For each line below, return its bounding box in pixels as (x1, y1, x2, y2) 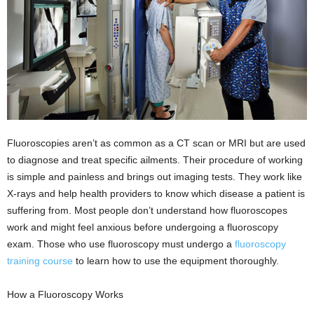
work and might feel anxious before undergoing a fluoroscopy (7, 221, 278, 233)
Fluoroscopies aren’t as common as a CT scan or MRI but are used (7, 137, 306, 149)
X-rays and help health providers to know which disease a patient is (7, 188, 305, 200)
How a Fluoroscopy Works (7, 289, 123, 301)
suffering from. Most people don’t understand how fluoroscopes (7, 205, 287, 217)
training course (7, 255, 73, 267)
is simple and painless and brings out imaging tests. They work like (7, 171, 302, 183)
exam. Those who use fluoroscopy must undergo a (7, 238, 235, 250)
